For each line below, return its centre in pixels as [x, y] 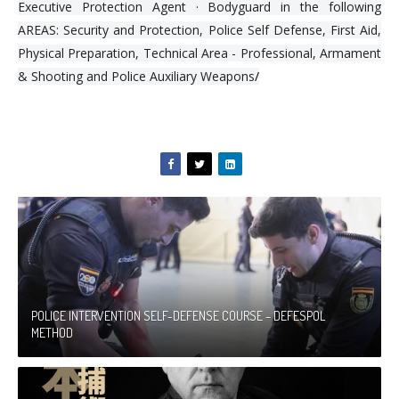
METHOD [52, 333]
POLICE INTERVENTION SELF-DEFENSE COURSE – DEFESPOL [178, 316]
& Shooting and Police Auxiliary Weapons [136, 77]
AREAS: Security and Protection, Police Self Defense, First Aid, [199, 30]
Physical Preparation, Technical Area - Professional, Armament [199, 53]
